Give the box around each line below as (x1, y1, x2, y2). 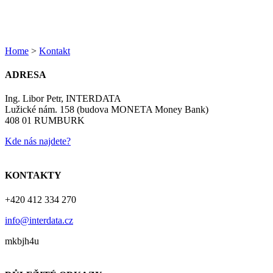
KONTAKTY (5, 170, 62, 181)
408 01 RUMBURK (5, 115, 85, 126)
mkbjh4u (5, 235, 39, 246)
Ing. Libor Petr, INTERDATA (5, 93, 121, 104)
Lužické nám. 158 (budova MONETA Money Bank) (5, 104, 208, 115)
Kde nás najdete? (5, 136, 71, 147)
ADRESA (5, 69, 46, 80)
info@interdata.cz (5, 214, 73, 225)
